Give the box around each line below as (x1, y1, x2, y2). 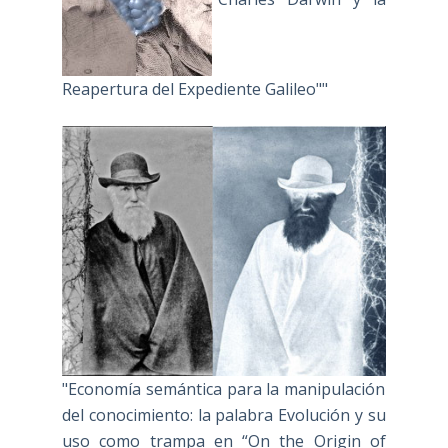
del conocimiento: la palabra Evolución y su (61, 404, 387, 427)
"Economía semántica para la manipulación (61, 378, 386, 401)
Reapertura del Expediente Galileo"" (61, 77, 328, 100)
